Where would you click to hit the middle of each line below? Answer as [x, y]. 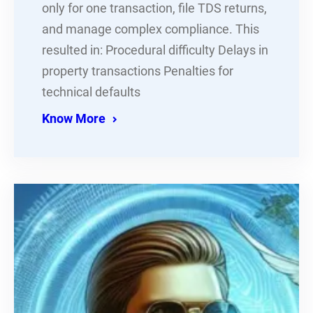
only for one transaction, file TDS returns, [154, 9]
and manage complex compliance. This [151, 30]
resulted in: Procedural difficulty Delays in [155, 51]
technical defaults [91, 93]
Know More [74, 119]
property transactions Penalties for [138, 72]
